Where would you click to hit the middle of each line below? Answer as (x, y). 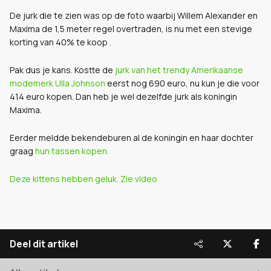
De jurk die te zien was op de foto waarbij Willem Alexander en (134, 15)
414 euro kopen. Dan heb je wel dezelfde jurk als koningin (123, 96)
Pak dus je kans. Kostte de (62, 70)
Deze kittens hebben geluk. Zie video (83, 179)
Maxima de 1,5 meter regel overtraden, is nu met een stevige (131, 29)
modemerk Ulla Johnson (57, 83)
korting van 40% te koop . (60, 42)
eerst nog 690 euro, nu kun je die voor (182, 83)
